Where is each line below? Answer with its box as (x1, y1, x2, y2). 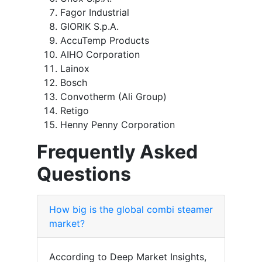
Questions (37, 163, 131, 186)
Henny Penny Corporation (60, 119, 175, 131)
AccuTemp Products (60, 35, 149, 47)
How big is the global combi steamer (49, 204, 213, 216)
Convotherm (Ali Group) (60, 91, 167, 103)
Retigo (60, 105, 89, 117)
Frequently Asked (37, 140, 198, 164)
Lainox (60, 63, 89, 75)
